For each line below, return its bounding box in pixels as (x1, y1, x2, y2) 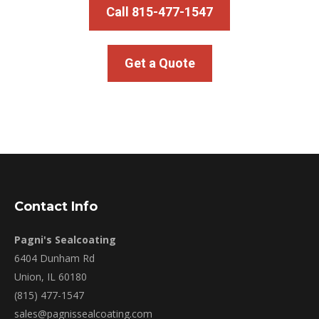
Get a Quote (124, 55, 195, 70)
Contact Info (14, 198, 98, 214)
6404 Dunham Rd (14, 251, 95, 265)
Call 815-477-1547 (106, 4, 213, 19)
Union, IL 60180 (14, 269, 87, 283)
